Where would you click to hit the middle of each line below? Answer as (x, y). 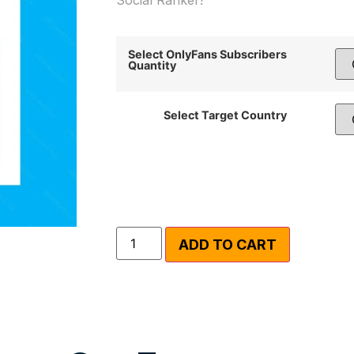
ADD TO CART (227, 245)
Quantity (152, 66)
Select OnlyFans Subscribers (207, 55)
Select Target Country (226, 115)
